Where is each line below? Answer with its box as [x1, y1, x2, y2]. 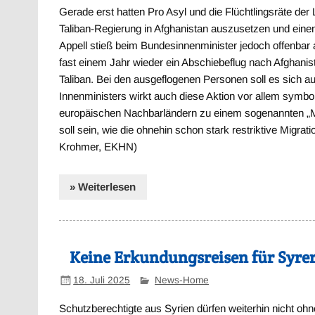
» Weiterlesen [70, 180, 136, 193]
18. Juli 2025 [73, 274, 131, 285]
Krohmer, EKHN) [59, 141, 138, 153]
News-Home [154, 274, 209, 285]
